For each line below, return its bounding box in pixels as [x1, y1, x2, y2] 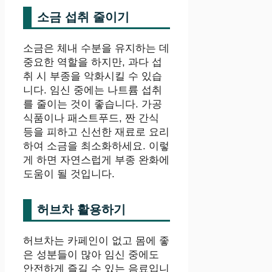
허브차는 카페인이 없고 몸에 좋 [23, 235, 169, 247]
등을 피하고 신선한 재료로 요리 [23, 126, 169, 138]
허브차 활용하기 [37, 203, 126, 217]
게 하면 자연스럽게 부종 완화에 [23, 154, 169, 166]
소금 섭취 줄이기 [37, 10, 129, 24]
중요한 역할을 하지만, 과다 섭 [23, 56, 162, 69]
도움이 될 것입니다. [23, 168, 115, 180]
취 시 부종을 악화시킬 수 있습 [23, 70, 162, 83]
